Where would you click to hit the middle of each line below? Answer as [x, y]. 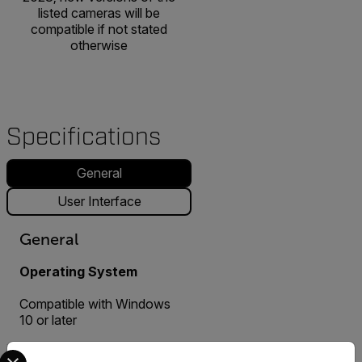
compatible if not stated [99, 29]
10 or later [48, 320]
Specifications [84, 137]
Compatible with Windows [95, 303]
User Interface [99, 201]
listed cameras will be [99, 13]
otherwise [99, 45]
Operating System [78, 271]
